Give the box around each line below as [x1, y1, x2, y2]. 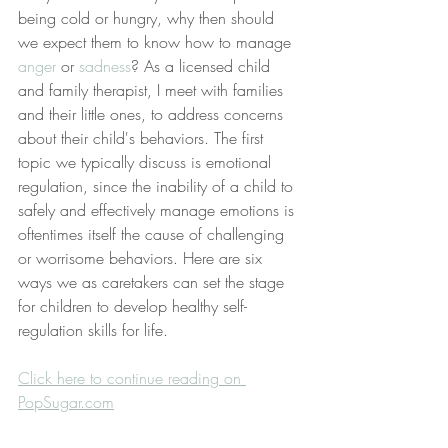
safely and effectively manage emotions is [18, 198, 299, 221]
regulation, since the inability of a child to [18, 174, 298, 197]
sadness [79, 54, 131, 77]
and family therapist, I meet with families [18, 78, 288, 101]
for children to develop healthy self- [18, 294, 247, 317]
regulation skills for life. [18, 318, 168, 341]
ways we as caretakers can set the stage [18, 270, 289, 293]
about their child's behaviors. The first [18, 126, 268, 149]
